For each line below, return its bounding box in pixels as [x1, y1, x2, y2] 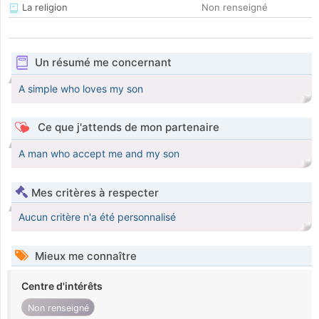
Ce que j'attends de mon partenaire [34, 120, 219, 135]
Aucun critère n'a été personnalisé [19, 211, 176, 224]
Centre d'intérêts [21, 280, 103, 293]
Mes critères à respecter [31, 186, 159, 200]
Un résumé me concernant [34, 56, 172, 70]
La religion [19, 1, 68, 14]
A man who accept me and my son [19, 147, 179, 160]
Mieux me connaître [32, 249, 137, 263]
